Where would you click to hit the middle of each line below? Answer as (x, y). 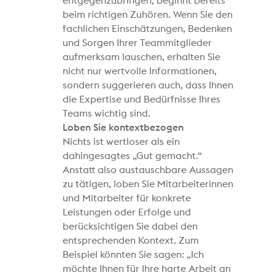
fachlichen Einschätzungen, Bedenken (148, 29)
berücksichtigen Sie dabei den (130, 226)
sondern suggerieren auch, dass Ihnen (148, 85)
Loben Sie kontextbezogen (123, 127)
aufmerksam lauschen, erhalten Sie (142, 57)
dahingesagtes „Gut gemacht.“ (133, 156)
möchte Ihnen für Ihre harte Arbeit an (147, 269)
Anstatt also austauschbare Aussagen (148, 170)
